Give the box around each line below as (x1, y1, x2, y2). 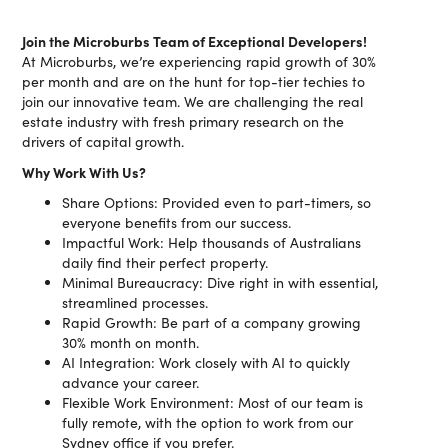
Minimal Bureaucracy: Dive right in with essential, (62, 273, 379, 292)
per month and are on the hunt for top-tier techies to (22, 72, 366, 91)
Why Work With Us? (22, 162, 147, 182)
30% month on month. (62, 333, 200, 352)
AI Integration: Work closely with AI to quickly (62, 353, 351, 372)
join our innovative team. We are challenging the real (22, 92, 364, 111)
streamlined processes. (62, 293, 209, 312)
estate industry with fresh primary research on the (22, 112, 345, 131)
